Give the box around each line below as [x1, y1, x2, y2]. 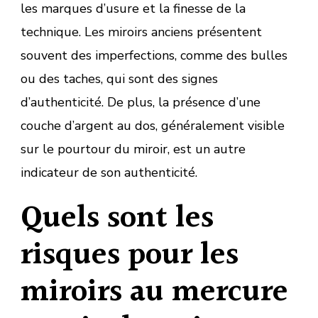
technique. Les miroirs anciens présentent [21, 23, 262, 40]
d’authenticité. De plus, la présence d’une [21, 93, 261, 111]
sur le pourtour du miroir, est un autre [21, 140, 246, 158]
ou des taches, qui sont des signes [21, 70, 218, 87]
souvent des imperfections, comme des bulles [21, 46, 287, 64]
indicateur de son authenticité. [21, 163, 197, 181]
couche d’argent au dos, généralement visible [21, 116, 285, 134]
